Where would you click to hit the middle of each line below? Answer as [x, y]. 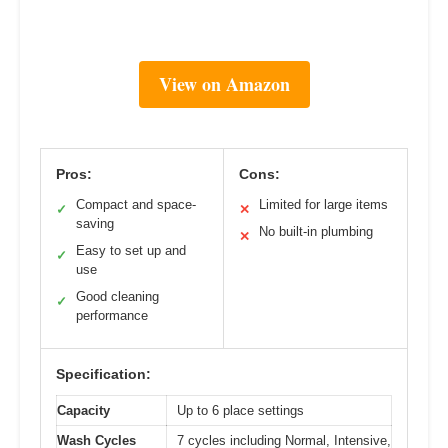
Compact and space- [136, 205]
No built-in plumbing [316, 232]
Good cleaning [117, 297]
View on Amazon [224, 84]
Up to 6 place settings [240, 411]
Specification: [103, 374]
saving [95, 224]
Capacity [83, 411]
